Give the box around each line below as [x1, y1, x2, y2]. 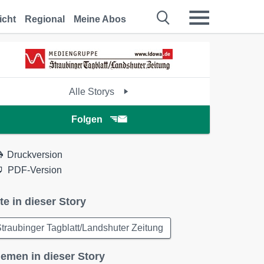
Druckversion [7, 150, 63, 160]
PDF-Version [8, 165, 62, 175]
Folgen [71, 114, 103, 124]
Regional [25, 14, 65, 24]
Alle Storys [69, 87, 117, 97]
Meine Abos [74, 14, 126, 24]
